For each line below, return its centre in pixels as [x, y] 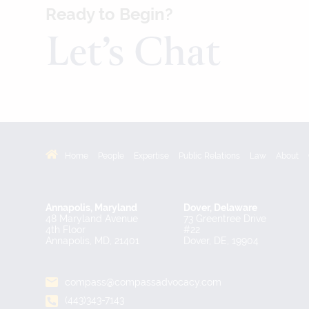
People [111, 156]
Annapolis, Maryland [92, 208]
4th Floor [66, 230]
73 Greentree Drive [225, 219]
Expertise [151, 156]
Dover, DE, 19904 [221, 241]
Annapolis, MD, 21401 [93, 241]
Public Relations [209, 156]
